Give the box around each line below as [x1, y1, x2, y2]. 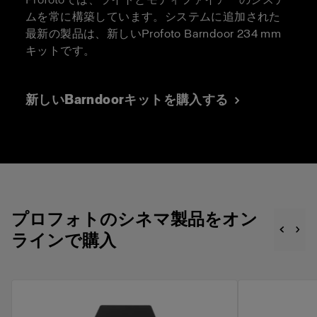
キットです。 [25, 43, 96, 57]
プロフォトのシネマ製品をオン [11, 208, 258, 229]
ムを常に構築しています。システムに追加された [25, 9, 281, 23]
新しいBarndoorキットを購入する [25, 91, 229, 108]
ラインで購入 [11, 229, 116, 250]
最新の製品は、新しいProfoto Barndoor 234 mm [25, 26, 282, 40]
